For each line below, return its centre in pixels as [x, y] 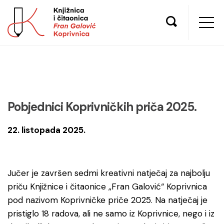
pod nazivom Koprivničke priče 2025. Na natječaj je [107, 200]
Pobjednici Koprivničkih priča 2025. [102, 107]
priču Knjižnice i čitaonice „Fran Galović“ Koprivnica [107, 186]
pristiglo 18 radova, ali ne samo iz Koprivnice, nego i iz [111, 213]
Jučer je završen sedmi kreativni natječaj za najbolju [109, 173]
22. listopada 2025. [46, 130]
